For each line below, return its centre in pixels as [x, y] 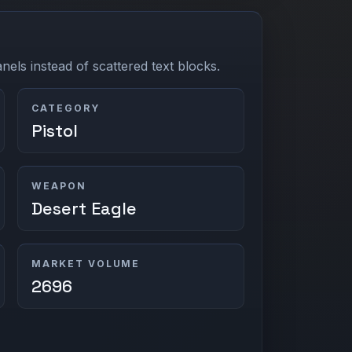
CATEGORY [66, 108]
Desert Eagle [84, 208]
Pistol [55, 130]
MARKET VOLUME [86, 263]
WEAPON [59, 185]
